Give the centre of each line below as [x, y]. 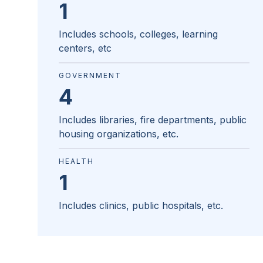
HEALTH [76, 161]
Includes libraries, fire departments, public [153, 120]
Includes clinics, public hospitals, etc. [141, 206]
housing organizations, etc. [119, 134]
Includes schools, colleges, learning [138, 34]
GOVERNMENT [90, 76]
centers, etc [85, 48]
